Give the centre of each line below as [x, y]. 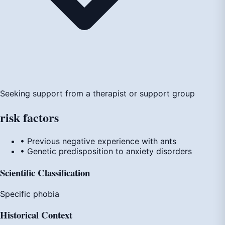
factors [41, 118]
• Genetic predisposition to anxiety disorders [106, 151]
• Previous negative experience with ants [98, 141]
